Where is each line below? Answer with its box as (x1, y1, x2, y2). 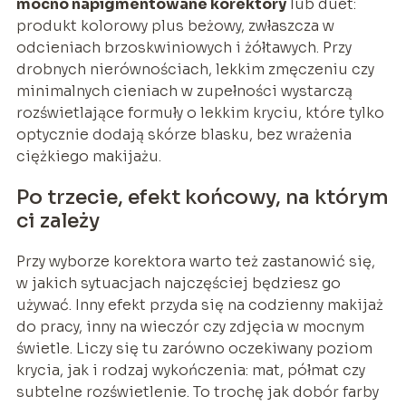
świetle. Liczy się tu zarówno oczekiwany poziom (15, 338, 372, 358)
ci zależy (15, 208, 100, 233)
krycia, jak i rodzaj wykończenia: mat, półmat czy (15, 360, 365, 380)
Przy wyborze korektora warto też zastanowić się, (15, 251, 375, 271)
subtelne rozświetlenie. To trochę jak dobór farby (15, 382, 379, 401)
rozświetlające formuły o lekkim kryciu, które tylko (15, 102, 384, 122)
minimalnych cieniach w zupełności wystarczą (15, 81, 353, 101)
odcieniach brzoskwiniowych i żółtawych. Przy (15, 37, 352, 57)
